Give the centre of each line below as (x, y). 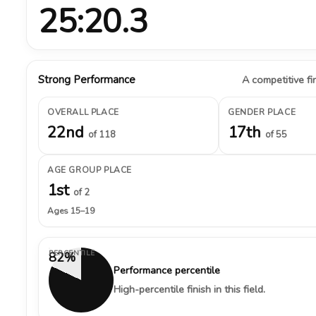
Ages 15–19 (71, 211)
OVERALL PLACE (83, 112)
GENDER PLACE (262, 112)
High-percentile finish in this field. (189, 289)
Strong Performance (87, 80)
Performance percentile (167, 270)
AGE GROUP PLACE (90, 170)
